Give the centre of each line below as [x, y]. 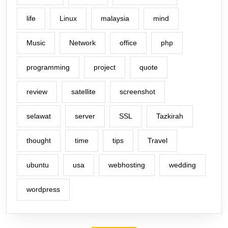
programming [48, 67]
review [37, 92]
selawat [39, 116]
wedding [182, 165]
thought [39, 140]
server [85, 116]
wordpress [43, 189]
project [105, 67]
